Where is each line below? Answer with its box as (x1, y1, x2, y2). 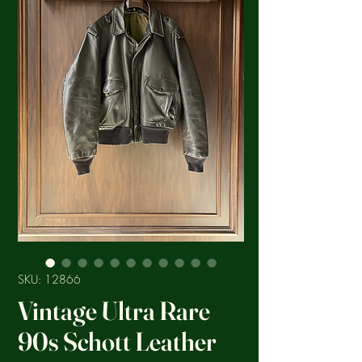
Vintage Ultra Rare (18, 295, 210, 326)
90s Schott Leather (18, 326, 217, 357)
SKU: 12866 (18, 271, 81, 287)
